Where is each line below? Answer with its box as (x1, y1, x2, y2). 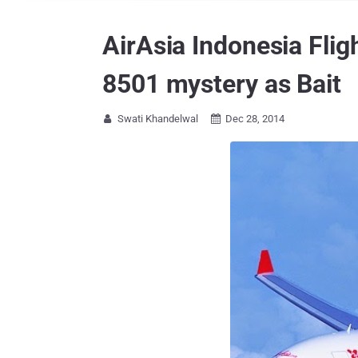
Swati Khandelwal (117, 113, 198, 125)
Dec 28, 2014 (225, 113, 284, 125)
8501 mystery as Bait (102, 69, 341, 99)
